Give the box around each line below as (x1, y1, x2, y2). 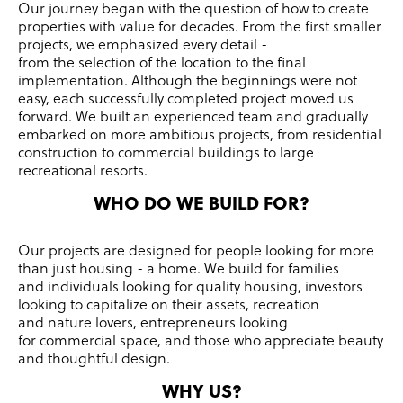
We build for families (204, 258, 339, 278)
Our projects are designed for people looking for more (18, 240, 374, 260)
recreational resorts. (18, 160, 148, 180)
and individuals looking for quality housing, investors (18, 276, 363, 296)
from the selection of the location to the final (18, 52, 306, 72)
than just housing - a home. (18, 258, 201, 278)
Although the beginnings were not (131, 70, 357, 90)
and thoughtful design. (18, 348, 170, 368)
